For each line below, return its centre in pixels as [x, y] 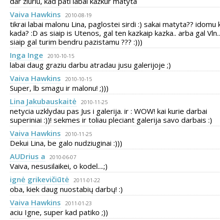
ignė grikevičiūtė [40, 179]
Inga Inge [27, 55]
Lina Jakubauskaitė [43, 101]
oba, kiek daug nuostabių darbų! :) [66, 189]
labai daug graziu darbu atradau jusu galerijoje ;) [90, 65]
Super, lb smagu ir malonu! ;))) [59, 88]
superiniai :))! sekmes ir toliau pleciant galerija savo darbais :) [111, 120]
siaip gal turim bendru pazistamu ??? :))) [76, 42]
